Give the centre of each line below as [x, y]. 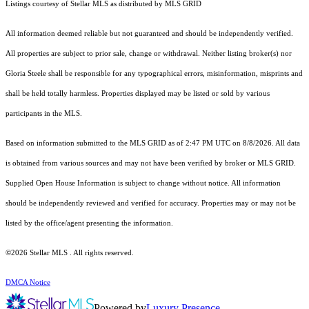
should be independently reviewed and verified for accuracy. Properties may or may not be [151, 203]
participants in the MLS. [45, 114]
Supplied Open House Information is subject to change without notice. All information [143, 183]
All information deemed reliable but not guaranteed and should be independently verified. [149, 34]
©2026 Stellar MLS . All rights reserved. [70, 253]
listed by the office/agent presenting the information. [89, 223]
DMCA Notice [28, 283]
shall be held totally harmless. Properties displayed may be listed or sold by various [138, 94]
